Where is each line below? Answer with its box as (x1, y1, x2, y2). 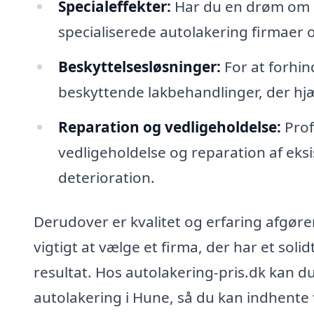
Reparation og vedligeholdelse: (57, 116, 281, 137)
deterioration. (57, 167, 155, 187)
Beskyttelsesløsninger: (57, 56, 221, 76)
